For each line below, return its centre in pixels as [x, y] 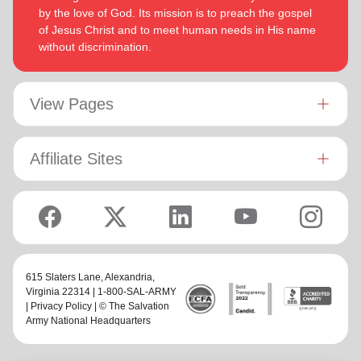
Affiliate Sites [76, 159]
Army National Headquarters [88, 321]
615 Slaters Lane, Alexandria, [90, 278]
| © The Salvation [131, 307]
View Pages [72, 104]
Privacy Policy [61, 307]
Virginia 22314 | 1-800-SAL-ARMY [101, 292]
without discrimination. [95, 47]
